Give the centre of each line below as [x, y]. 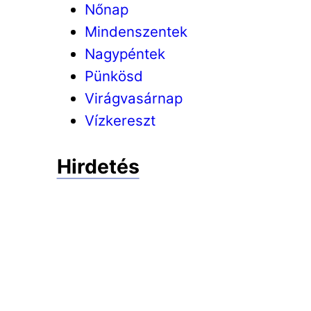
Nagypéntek [125, 53]
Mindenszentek [136, 31]
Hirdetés [98, 166]
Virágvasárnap [133, 98]
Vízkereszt [120, 120]
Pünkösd [114, 76]
